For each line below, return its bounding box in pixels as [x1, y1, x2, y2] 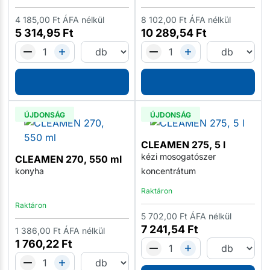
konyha [14, 165, 44, 176]
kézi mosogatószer [140, 151, 216, 162]
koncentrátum [140, 165, 196, 176]
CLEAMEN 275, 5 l [140, 138, 225, 151]
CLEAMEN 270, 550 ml [14, 152, 122, 165]
